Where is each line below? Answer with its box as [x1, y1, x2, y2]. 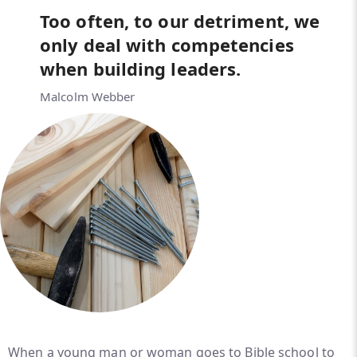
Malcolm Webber [40, 88, 135, 104]
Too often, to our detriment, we [40, 9, 320, 33]
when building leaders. [40, 57, 246, 80]
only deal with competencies [40, 33, 294, 57]
